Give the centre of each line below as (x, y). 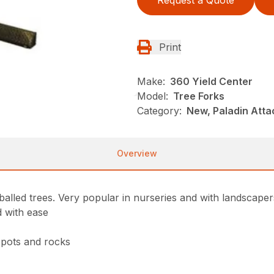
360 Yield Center (211, 82)
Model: (153, 96)
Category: (159, 111)
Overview (137, 154)
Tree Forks (199, 96)
